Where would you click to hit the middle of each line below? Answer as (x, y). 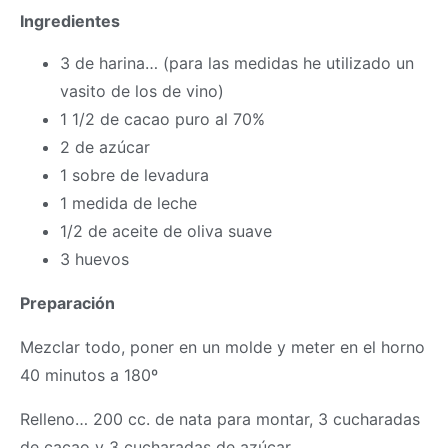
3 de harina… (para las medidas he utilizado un (237, 63)
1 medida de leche (128, 203)
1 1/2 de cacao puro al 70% (162, 119)
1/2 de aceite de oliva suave (166, 231)
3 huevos (94, 259)
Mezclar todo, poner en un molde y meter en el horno (222, 347)
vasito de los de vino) (142, 91)
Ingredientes (70, 21)
